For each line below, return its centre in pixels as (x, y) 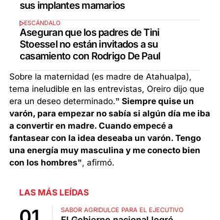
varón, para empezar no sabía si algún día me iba (110, 113)
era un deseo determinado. (63, 101)
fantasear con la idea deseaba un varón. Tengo (105, 138)
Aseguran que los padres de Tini (90, 32)
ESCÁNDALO (42, 23)
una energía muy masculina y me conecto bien (105, 150)
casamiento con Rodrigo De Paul (90, 56)
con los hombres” (46, 162)
